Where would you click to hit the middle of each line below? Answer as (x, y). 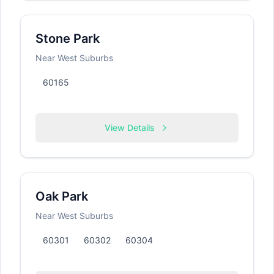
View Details (130, 128)
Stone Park (68, 39)
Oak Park (62, 196)
